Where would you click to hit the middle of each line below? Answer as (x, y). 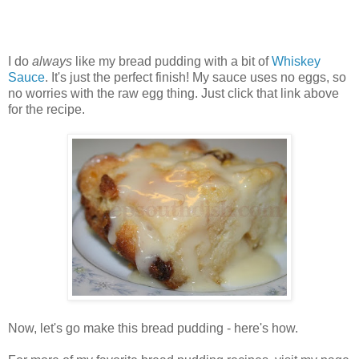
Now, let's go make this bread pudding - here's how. (153, 329)
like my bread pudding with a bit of (172, 62)
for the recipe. (46, 110)
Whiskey (296, 62)
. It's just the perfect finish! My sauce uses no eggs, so (196, 78)
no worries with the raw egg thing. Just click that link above (173, 94)
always (52, 62)
